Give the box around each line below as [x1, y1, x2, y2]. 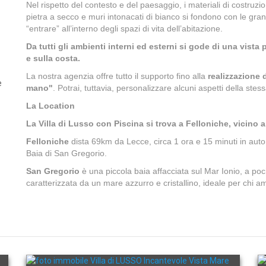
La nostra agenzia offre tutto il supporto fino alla [26, 71, 208, 81]
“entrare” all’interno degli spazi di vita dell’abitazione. [26, 24, 223, 33]
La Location [26, 101, 75, 110]
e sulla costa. [26, 53, 80, 63]
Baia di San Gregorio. [26, 148, 107, 158]
